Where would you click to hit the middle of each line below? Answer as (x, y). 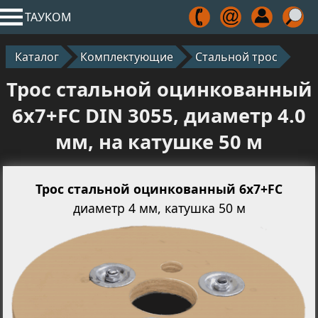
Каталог (37, 56)
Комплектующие (127, 56)
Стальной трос (236, 56)
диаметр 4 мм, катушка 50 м (159, 208)
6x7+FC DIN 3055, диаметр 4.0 (159, 116)
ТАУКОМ (49, 17)
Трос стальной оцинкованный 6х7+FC (159, 188)
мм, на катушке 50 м (159, 142)
